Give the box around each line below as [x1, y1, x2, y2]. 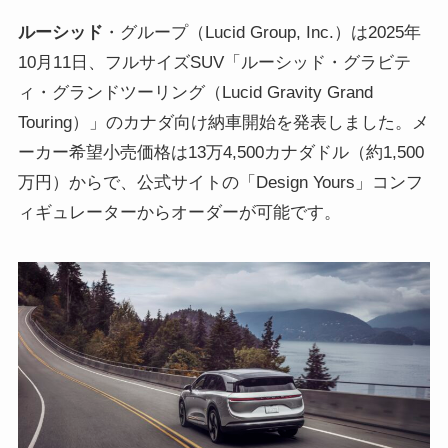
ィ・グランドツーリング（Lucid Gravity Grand [17, 83, 373, 103]
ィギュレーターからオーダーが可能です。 [17, 203, 341, 223]
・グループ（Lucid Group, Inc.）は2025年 [102, 23, 421, 43]
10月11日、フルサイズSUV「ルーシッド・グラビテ [17, 53, 411, 73]
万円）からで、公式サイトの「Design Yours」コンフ [17, 173, 423, 193]
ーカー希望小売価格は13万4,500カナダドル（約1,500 [17, 143, 424, 163]
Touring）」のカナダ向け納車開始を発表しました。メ [17, 113, 429, 133]
